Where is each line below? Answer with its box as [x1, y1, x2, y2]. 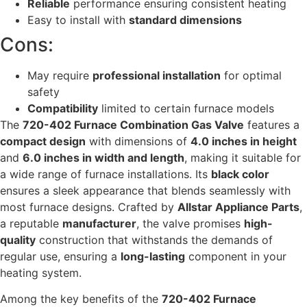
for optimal [221, 68, 282, 82]
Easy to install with [27, 12, 129, 27]
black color [211, 167, 269, 181]
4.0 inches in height [191, 134, 297, 148]
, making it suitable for [184, 150, 301, 164]
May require [27, 68, 93, 82]
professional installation [93, 68, 221, 82]
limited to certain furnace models [98, 101, 274, 115]
